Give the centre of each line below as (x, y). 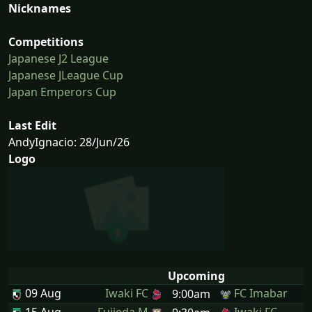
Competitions (46, 42)
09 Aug (42, 294)
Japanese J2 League (58, 59)
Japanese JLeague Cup (66, 76)
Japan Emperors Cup (62, 92)
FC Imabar (261, 294)
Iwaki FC (127, 294)
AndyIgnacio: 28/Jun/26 (69, 142)
